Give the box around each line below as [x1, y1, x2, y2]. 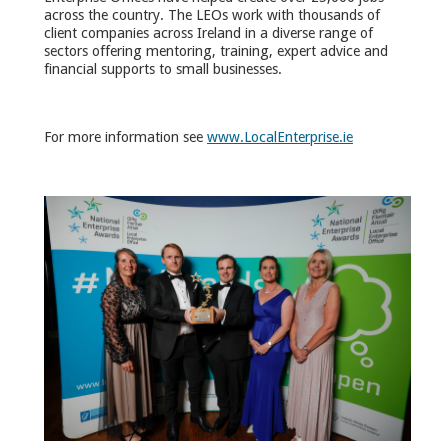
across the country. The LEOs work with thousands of [44, 7, 380, 24]
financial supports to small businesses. [44, 61, 282, 78]
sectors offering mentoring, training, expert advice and [44, 43, 388, 60]
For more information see [44, 129, 207, 146]
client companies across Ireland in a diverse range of [44, 25, 373, 42]
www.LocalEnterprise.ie [207, 129, 353, 146]
